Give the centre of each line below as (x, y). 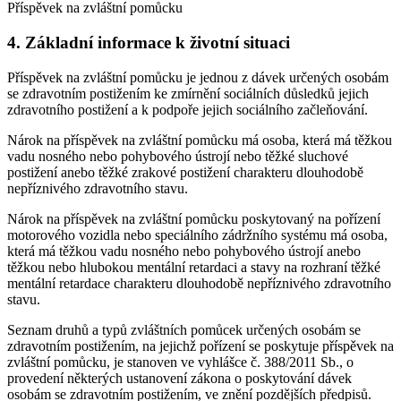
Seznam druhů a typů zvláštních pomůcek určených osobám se (184, 329)
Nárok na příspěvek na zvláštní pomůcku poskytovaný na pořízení (194, 218)
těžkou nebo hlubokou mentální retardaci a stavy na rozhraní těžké (194, 267)
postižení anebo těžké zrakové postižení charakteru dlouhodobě (185, 172)
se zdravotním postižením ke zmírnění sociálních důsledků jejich (188, 93)
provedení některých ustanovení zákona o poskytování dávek (179, 378)
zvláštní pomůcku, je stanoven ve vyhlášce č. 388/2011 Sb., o (180, 362)
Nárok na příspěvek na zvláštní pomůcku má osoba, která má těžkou (200, 140)
